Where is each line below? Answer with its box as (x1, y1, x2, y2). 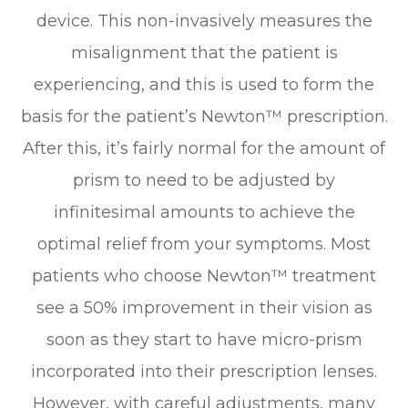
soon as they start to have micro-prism (46, 329, 362, 350)
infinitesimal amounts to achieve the (53, 201, 355, 222)
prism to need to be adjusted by (73, 169, 335, 190)
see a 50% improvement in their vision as (36, 297, 372, 318)
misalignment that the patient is (70, 42, 338, 63)
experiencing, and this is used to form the (34, 74, 374, 95)
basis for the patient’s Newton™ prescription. (20, 106, 388, 127)
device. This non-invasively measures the (36, 10, 372, 31)
